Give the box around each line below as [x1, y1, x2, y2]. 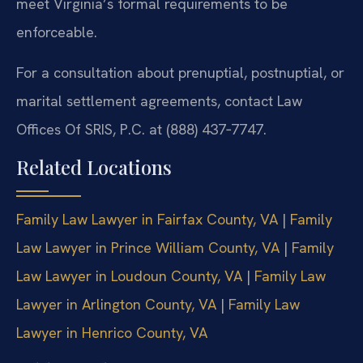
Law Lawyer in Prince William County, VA [16, 238, 280, 258]
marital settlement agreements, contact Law [16, 91, 302, 110]
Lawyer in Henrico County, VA [16, 323, 207, 343]
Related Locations [16, 154, 172, 181]
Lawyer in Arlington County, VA [16, 295, 216, 314]
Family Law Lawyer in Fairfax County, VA [16, 210, 278, 229]
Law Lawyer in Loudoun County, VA [16, 267, 242, 286]
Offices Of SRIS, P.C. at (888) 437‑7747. [16, 119, 267, 139]
